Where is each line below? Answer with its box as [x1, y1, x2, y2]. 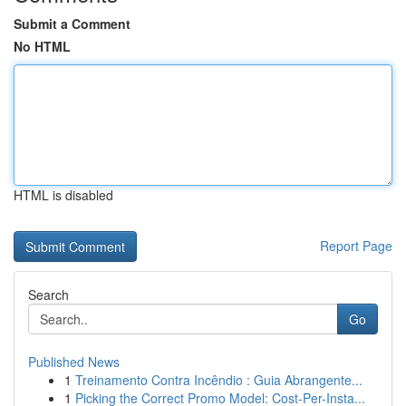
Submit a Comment [14, 14, 130, 33]
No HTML [14, 37, 71, 55]
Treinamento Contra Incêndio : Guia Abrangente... [75, 371, 362, 389]
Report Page [320, 237, 392, 255]
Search [28, 285, 69, 304]
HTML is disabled [14, 186, 113, 204]
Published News [28, 353, 120, 371]
